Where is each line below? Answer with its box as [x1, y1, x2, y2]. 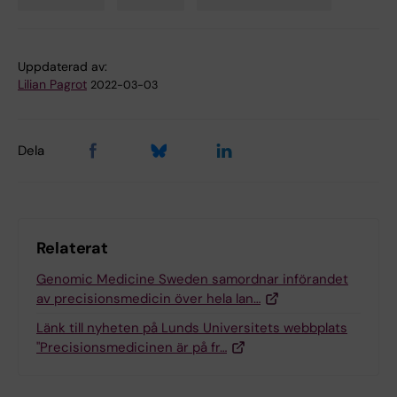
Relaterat [36, 237, 109, 260]
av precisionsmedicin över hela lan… [36, 290, 261, 308]
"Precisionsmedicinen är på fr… [36, 339, 227, 357]
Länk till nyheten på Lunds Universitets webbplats [36, 319, 347, 338]
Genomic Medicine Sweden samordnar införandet [36, 270, 348, 289]
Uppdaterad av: [18, 58, 107, 75]
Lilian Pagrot [18, 76, 87, 93]
